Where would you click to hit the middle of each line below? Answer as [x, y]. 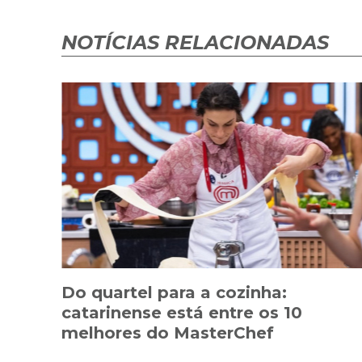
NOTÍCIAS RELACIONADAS [195, 42]
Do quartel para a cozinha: [174, 292]
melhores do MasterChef [168, 333]
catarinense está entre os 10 [182, 312]
